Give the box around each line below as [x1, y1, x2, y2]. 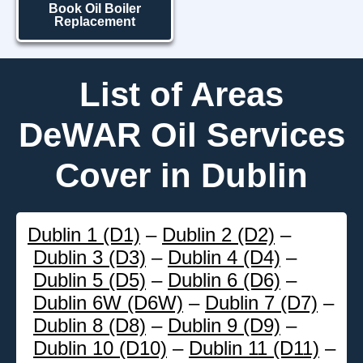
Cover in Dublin [55, 156, 308, 194]
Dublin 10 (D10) [33, 336, 167, 359]
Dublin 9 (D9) [168, 314, 280, 336]
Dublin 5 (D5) [33, 268, 146, 291]
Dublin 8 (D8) [33, 314, 146, 336]
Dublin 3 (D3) [33, 246, 146, 268]
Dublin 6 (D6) [168, 268, 280, 291]
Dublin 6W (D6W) [33, 291, 183, 314]
